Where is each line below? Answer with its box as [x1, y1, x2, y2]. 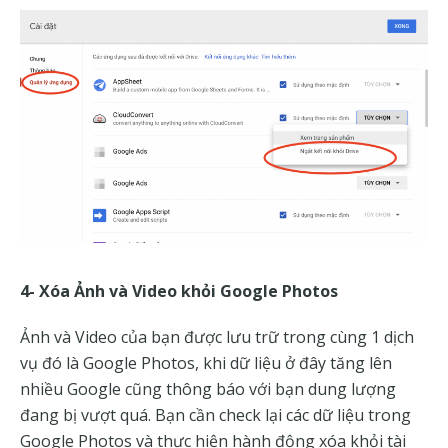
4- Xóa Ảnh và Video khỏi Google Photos [20, 280, 338, 303]
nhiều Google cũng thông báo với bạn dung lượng [20, 378, 396, 401]
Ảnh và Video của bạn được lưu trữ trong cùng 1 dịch [20, 326, 414, 349]
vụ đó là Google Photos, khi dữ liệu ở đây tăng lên [20, 352, 392, 375]
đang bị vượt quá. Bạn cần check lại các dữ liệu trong [20, 404, 411, 427]
